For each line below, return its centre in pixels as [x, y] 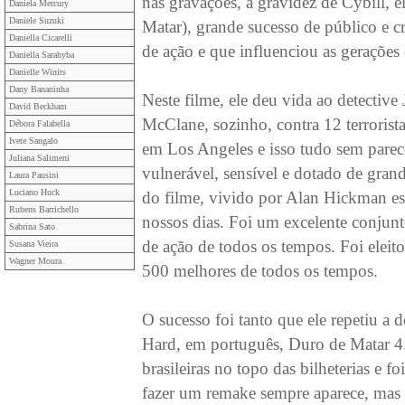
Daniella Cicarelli [41, 38]
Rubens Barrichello [44, 209]
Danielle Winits [38, 72]
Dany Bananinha [39, 89]
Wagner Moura [35, 261]
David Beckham [38, 106]
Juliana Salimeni [39, 158]
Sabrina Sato [32, 226]
